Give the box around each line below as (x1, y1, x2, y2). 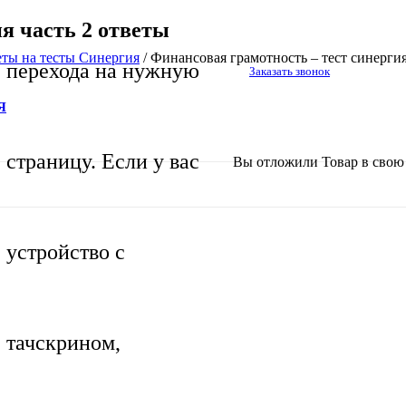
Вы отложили (233, 153, 322, 169)
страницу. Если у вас (6, 149, 199, 173)
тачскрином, (6, 330, 121, 354)
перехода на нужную (6, 58, 199, 82)
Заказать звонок (249, 63, 330, 78)
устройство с (6, 239, 125, 264)
